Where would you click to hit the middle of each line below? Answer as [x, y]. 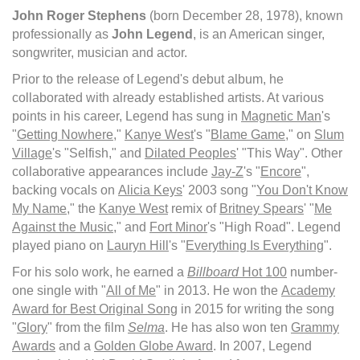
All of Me [131, 290]
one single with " [59, 290]
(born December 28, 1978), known [245, 15]
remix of [194, 208]
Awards [34, 346]
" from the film [88, 327]
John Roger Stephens [79, 15]
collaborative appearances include [112, 171]
